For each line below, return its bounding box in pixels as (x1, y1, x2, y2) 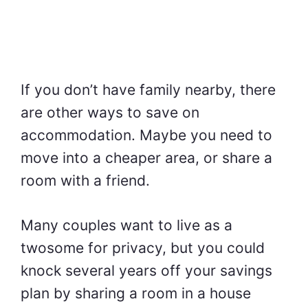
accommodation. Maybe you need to (21, 126, 272, 144)
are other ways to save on (21, 104, 199, 122)
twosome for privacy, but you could (21, 239, 265, 256)
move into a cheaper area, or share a (21, 149, 272, 167)
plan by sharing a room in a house (21, 284, 251, 302)
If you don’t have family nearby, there (21, 81, 276, 99)
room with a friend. (21, 172, 150, 190)
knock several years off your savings (21, 261, 272, 279)
